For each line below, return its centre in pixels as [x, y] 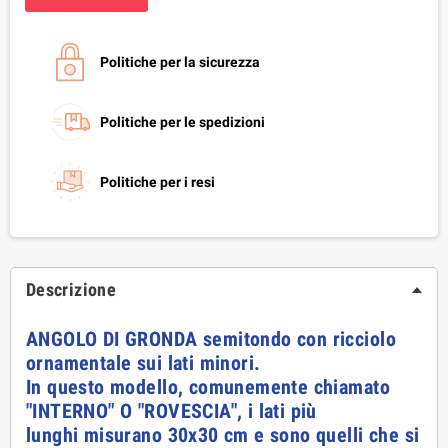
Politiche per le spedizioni [182, 122]
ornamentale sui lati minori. [143, 363]
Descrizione [71, 290]
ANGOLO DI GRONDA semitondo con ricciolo [211, 339]
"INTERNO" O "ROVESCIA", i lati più [171, 411]
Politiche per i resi [157, 182]
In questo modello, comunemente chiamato [208, 387]
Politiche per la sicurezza [180, 62]
